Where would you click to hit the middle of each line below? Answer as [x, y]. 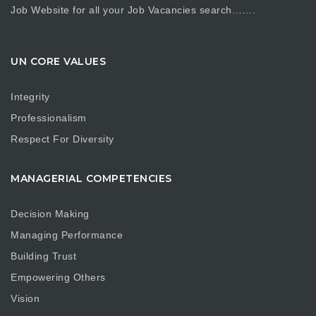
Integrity [30, 96]
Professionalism [49, 117]
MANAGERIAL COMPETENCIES [91, 178]
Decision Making [50, 213]
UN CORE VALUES [58, 61]
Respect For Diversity [62, 139]
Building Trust [43, 256]
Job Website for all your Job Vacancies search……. [133, 10]
